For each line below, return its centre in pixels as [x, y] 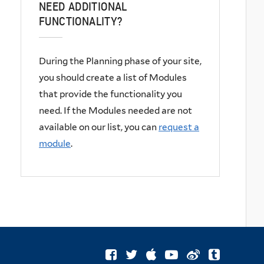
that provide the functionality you [110, 94]
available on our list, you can [98, 127]
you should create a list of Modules [113, 77]
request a [179, 127]
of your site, [177, 61]
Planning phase [118, 61]
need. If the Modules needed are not [115, 110]
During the [62, 61]
